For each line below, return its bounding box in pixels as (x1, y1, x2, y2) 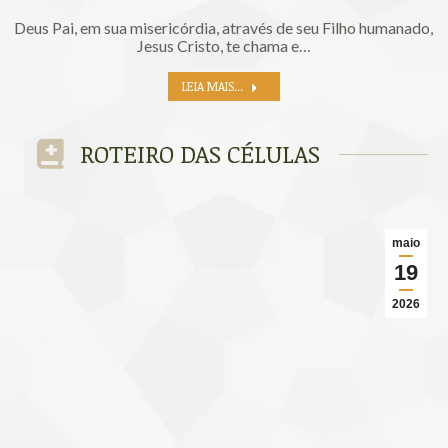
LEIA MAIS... (181, 78, 243, 95)
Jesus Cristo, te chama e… (136, 36, 311, 56)
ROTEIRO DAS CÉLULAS (80, 136, 320, 170)
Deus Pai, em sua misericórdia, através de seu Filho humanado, (14, 18, 433, 38)
